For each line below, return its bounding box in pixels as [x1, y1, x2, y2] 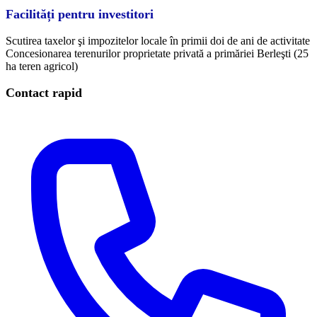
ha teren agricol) [6, 59, 78, 72]
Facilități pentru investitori [6, 6, 154, 21]
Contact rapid [6, 85, 82, 100]
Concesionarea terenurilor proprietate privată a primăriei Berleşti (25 [6, 47, 309, 59]
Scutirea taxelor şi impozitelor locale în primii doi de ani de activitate [6, 34, 310, 47]
